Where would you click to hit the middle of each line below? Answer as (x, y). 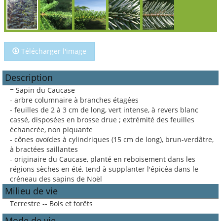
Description (29, 77)
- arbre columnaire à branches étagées (74, 100)
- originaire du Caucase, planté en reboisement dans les (103, 159)
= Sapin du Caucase (42, 90)
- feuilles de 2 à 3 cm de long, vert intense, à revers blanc (104, 110)
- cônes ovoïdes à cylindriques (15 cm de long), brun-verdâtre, (112, 139)
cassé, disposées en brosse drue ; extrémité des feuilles (102, 120)
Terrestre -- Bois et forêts (51, 203)
